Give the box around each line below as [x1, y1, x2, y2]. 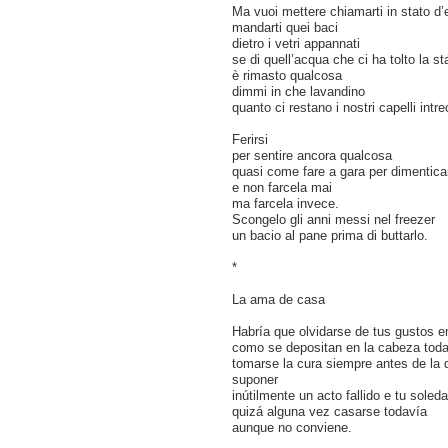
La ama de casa [232, 292, 325, 307]
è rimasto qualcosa [232, 68, 342, 83]
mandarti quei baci [232, 20, 338, 35]
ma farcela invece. [232, 196, 339, 211]
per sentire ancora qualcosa [232, 148, 392, 163]
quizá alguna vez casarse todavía [232, 404, 427, 419]
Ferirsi [232, 132, 268, 147]
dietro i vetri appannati [232, 36, 360, 51]
